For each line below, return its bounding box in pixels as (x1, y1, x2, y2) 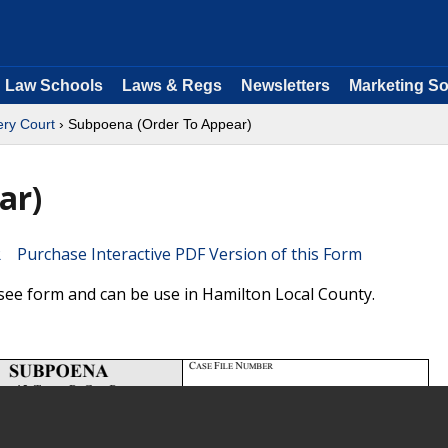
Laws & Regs (122, 77, 222, 94)
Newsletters (241, 77, 330, 94)
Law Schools (5, 77, 103, 94)
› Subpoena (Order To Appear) (55, 116, 252, 132)
